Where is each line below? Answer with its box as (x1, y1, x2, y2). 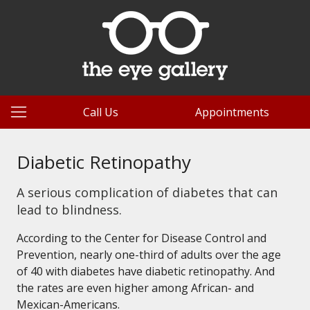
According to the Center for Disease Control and (17, 230, 266, 246)
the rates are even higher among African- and (17, 280, 254, 295)
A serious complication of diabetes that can (17, 184, 277, 201)
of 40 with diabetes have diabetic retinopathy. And (17, 264, 275, 279)
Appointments (195, 104, 269, 120)
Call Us (83, 104, 118, 120)
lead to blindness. (17, 201, 122, 218)
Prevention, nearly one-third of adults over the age (17, 247, 281, 262)
